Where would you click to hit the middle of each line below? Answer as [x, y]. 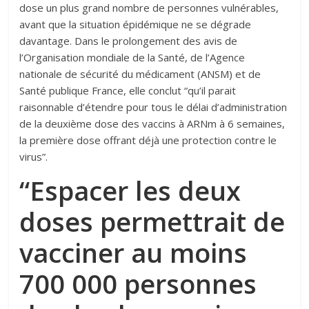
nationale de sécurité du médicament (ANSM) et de [140, 74]
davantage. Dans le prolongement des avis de [129, 41]
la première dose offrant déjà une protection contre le [148, 140]
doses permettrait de [152, 221]
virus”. [34, 157]
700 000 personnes [138, 283]
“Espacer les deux [130, 190]
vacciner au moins [133, 252]
